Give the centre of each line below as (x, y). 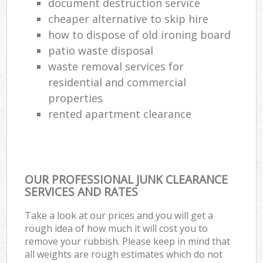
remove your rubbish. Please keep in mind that (128, 241)
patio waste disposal (101, 50)
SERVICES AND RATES (82, 191)
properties (76, 98)
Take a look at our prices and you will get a (119, 215)
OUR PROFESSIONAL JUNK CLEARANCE (127, 179)
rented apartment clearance (120, 114)
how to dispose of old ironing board (140, 34)
